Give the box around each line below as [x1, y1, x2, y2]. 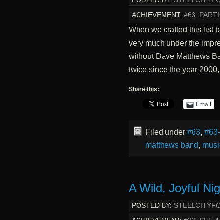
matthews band [145, 141, 198, 150]
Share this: [128, 86, 159, 93]
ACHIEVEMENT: [131, 11, 182, 19]
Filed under [145, 128, 187, 137]
